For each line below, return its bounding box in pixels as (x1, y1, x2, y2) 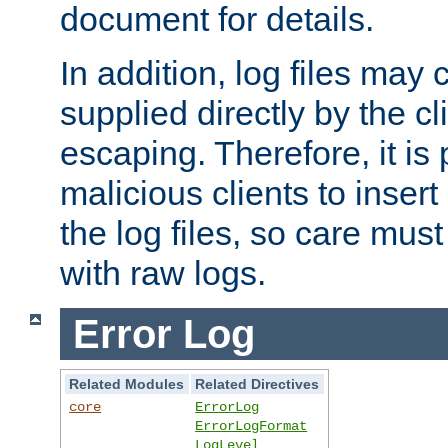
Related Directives (195, 376, 320, 393)
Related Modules (69, 376, 185, 393)
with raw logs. (60, 254, 266, 293)
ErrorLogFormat (195, 418, 308, 435)
